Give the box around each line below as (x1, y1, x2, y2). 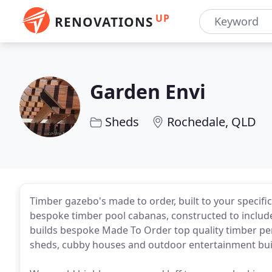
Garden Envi (90, 78, 206, 104)
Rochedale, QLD (167, 114, 256, 130)
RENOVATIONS (55, 13, 153, 30)
